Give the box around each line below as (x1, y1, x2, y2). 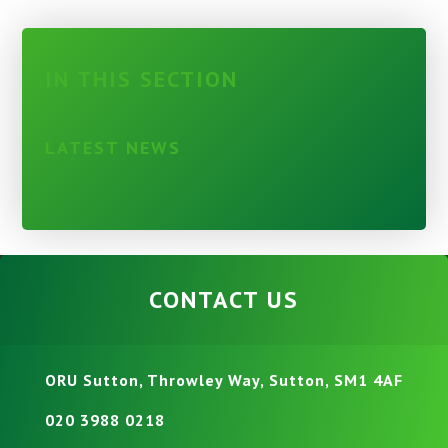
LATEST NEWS (44, 136, 181, 159)
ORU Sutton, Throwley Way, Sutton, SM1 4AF (45, 370, 403, 390)
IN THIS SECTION (44, 65, 238, 93)
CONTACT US (149, 284, 299, 315)
